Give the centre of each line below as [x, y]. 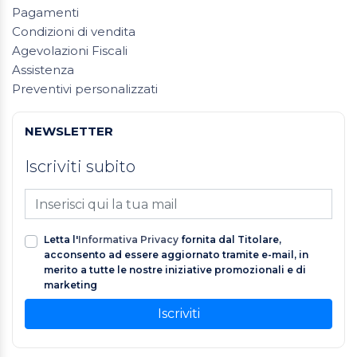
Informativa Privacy [128, 240]
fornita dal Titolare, [230, 240]
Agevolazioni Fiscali [70, 51]
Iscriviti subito [80, 167]
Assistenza [43, 70]
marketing [71, 285]
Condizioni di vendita [74, 32]
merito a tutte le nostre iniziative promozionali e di [175, 270]
